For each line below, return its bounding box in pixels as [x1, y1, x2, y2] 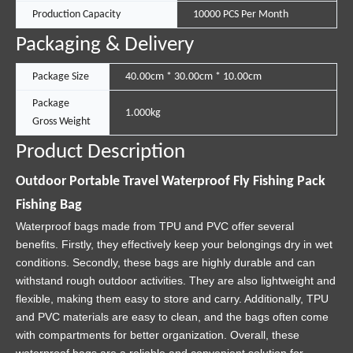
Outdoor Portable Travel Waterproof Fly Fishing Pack [16, 174, 325, 189]
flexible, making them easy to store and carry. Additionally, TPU [16, 292, 329, 305]
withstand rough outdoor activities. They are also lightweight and [16, 274, 336, 287]
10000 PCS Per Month [192, 9, 288, 20]
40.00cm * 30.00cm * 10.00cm [125, 71, 262, 83]
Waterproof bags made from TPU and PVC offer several [16, 220, 294, 232]
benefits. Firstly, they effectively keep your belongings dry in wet [16, 238, 333, 251]
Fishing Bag [16, 198, 82, 213]
